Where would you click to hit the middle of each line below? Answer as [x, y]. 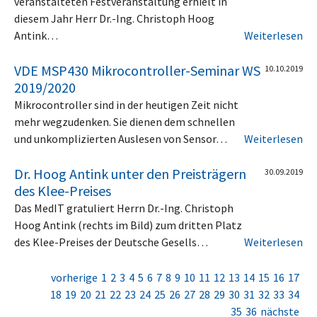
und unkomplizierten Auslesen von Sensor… [121, 138]
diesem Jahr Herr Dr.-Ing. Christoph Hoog [114, 18]
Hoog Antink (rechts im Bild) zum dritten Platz [128, 225]
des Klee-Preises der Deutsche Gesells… [111, 242]
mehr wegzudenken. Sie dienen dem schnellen [125, 121]
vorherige [74, 277]
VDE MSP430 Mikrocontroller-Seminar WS [137, 70]
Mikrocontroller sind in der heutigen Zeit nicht [126, 104]
